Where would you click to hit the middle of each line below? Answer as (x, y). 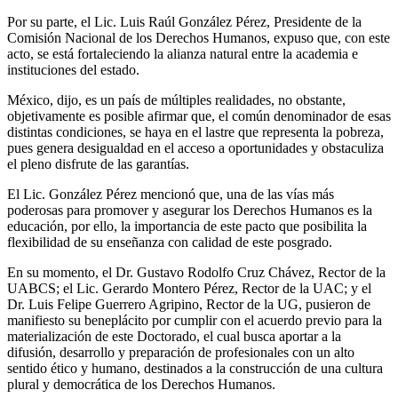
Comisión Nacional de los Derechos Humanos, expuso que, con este (199, 38)
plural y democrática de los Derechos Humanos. (141, 385)
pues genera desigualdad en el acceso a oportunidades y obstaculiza (195, 148)
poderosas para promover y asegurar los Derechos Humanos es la (190, 211)
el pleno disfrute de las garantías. (98, 164)
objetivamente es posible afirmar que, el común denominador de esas (199, 116)
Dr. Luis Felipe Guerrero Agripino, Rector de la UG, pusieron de (189, 305)
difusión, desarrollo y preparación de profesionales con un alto (181, 353)
